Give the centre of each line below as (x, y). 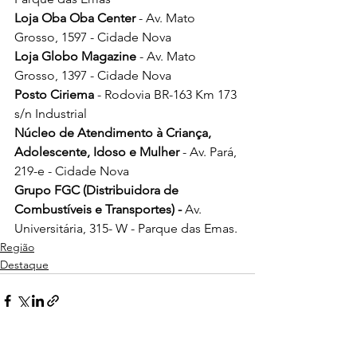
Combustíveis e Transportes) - (100, 210)
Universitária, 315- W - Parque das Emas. (126, 229)
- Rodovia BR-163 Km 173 (169, 95)
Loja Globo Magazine (77, 57)
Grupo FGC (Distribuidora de (98, 190)
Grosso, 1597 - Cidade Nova (93, 37)
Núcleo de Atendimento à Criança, (114, 133)
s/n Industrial (51, 114)
